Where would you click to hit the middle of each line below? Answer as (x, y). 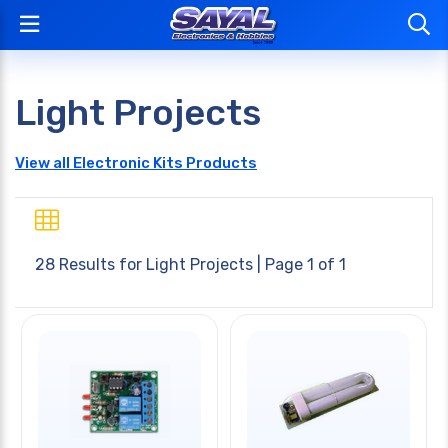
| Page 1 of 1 (299, 264)
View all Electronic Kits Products (136, 163)
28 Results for (90, 264)
